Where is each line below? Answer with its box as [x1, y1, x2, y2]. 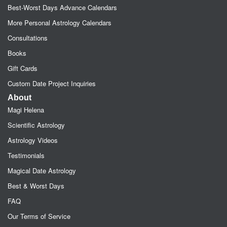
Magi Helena [8, 105, 44, 115]
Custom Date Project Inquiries [8, 79, 96, 88]
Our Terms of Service [8, 211, 70, 221]
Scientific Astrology [8, 120, 65, 130]
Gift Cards [8, 63, 37, 73]
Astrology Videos [8, 135, 58, 145]
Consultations [8, 33, 48, 43]
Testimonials [8, 150, 45, 160]
